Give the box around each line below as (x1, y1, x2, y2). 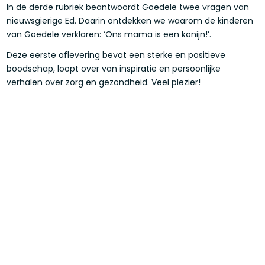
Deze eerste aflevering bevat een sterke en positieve (7, 49, 226, 61)
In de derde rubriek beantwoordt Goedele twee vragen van (7, 1, 250, 14)
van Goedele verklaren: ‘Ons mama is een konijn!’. (7, 28, 212, 41)
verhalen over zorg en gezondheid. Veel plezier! (7, 76, 201, 88)
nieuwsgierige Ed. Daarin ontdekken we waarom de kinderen (7, 15, 254, 27)
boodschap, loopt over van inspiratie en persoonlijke (7, 62, 221, 75)
